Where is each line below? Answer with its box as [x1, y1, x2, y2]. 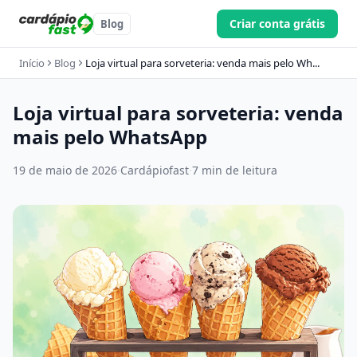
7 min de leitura [192, 163, 277, 178]
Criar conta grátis [229, 15, 325, 31]
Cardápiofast [120, 163, 189, 178]
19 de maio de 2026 [13, 163, 117, 178]
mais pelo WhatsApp [13, 124, 207, 150]
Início [19, 56, 45, 70]
